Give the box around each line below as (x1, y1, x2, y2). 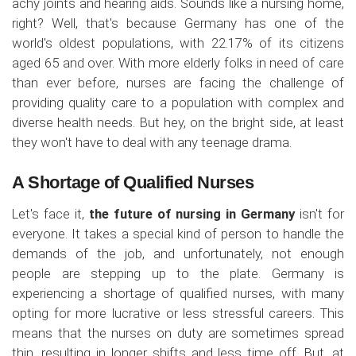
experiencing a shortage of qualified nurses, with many (12, 285, 344, 302)
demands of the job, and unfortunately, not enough (12, 246, 344, 262)
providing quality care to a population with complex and (12, 95, 344, 111)
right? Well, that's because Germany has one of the (12, 15, 344, 32)
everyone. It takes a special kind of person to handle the (12, 226, 344, 242)
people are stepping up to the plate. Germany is (12, 265, 344, 282)
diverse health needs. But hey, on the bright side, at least (12, 114, 344, 131)
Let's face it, (12, 206, 89, 222)
